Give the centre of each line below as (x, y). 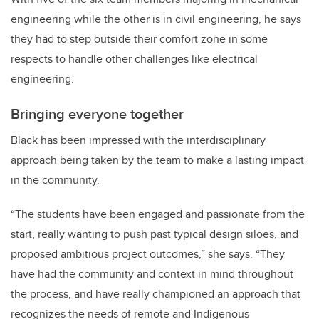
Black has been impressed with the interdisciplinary (138, 140)
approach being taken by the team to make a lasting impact (157, 160)
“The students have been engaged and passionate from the (158, 214)
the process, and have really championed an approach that (156, 294)
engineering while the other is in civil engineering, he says (156, 19)
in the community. (55, 180)
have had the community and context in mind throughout (152, 274)
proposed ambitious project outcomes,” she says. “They (148, 254)
